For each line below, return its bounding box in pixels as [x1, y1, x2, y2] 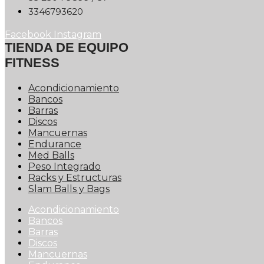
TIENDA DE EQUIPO [5, 40, 128, 55]
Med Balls [28, 150, 74, 161]
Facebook [5, 29, 51, 41]
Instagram [54, 29, 101, 41]
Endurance [28, 138, 81, 150]
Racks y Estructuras [28, 172, 121, 184]
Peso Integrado [28, 161, 101, 173]
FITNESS [5, 55, 60, 71]
